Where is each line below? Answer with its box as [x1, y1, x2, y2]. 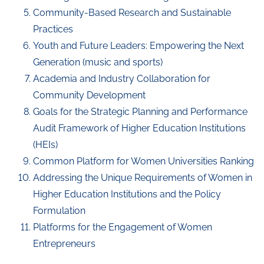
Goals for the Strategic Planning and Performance [33, 106, 247, 117]
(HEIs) [33, 139, 58, 150]
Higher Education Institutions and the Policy [33, 189, 221, 200]
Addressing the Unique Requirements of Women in [33, 172, 252, 183]
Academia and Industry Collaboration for [33, 73, 210, 84]
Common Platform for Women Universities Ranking [33, 156, 254, 167]
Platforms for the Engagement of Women [33, 222, 212, 233]
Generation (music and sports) [33, 57, 163, 68]
